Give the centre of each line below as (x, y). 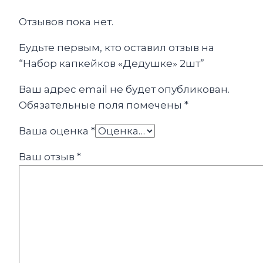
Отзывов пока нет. (66, 21)
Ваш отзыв (48, 156)
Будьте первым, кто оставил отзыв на (117, 47)
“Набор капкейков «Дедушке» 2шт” (112, 63)
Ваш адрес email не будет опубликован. (124, 89)
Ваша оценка (55, 131)
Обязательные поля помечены (102, 105)
